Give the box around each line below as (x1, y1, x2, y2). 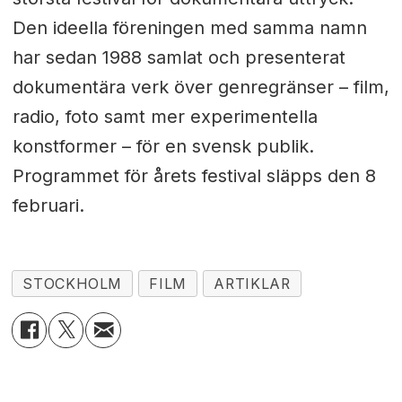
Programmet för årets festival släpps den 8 (12, 164, 376, 187)
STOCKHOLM (22, 275, 123, 293)
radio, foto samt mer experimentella (12, 105, 318, 127)
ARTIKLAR (214, 275, 291, 293)
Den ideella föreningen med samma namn (12, 16, 367, 39)
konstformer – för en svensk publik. (12, 135, 314, 157)
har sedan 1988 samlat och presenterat (12, 46, 345, 68)
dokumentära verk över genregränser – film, (12, 75, 389, 98)
